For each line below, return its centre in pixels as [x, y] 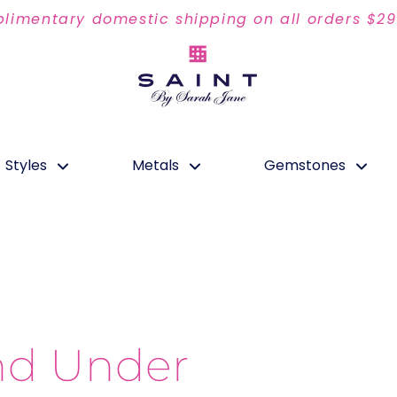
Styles [27, 165]
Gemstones [306, 165]
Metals [157, 165]
